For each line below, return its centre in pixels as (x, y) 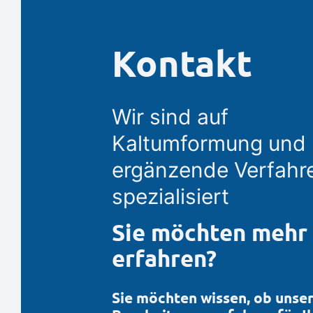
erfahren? (164, 259)
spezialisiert (170, 197)
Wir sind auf (170, 117)
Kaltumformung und (209, 144)
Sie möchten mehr (210, 233)
